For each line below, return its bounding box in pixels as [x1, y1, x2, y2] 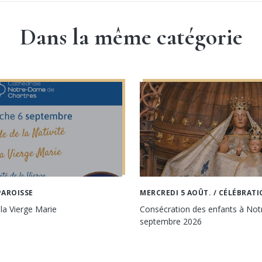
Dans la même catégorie [19, 23, 243, 51]
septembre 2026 [140, 215, 202, 227]
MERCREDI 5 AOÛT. [140, 187, 211, 198]
